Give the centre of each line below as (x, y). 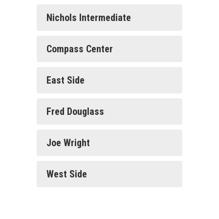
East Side (66, 80)
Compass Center (80, 49)
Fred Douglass (75, 111)
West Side (67, 174)
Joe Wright (68, 143)
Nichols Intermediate (89, 18)
